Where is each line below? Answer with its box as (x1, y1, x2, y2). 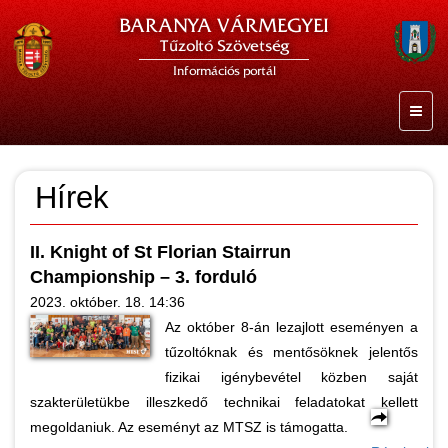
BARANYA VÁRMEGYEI (119, 14, 329, 37)
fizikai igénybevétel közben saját (165, 369, 418, 385)
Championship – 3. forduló (30, 267, 257, 287)
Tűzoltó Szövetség (159, 37, 289, 55)
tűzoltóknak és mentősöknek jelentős (165, 344, 418, 360)
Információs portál (172, 64, 276, 78)
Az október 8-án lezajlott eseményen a (165, 319, 418, 335)
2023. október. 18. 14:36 (30, 294, 185, 310)
